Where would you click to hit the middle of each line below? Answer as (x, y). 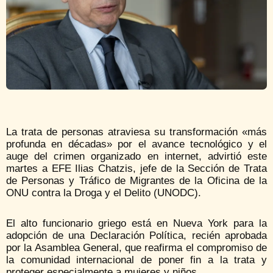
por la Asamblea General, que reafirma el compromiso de (136, 248)
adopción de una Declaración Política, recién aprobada (136, 236)
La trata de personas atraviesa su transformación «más (136, 132)
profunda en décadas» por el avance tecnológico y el (136, 144)
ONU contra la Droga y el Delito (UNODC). (104, 193)
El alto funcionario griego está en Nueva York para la (136, 224)
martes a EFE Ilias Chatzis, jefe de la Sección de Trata (136, 169)
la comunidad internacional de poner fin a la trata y (136, 260)
